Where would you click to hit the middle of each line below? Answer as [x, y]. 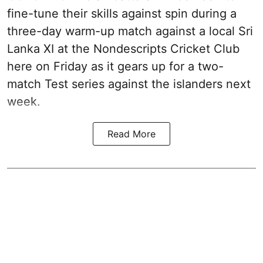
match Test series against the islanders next [129, 84]
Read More [131, 134]
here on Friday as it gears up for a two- [115, 67]
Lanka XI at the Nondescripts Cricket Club [123, 49]
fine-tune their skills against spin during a [122, 14]
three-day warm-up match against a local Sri [130, 31]
